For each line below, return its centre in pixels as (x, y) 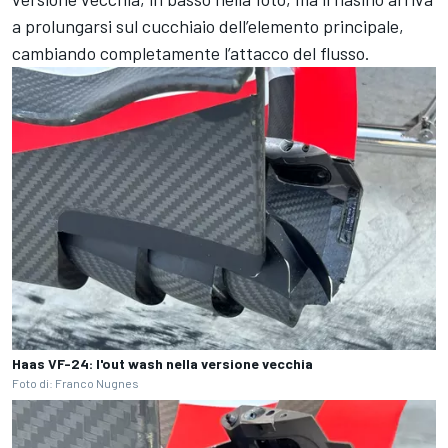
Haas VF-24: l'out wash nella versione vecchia (162, 363)
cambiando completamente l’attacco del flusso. (191, 53)
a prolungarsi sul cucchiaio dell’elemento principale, (208, 26)
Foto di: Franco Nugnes (75, 382)
